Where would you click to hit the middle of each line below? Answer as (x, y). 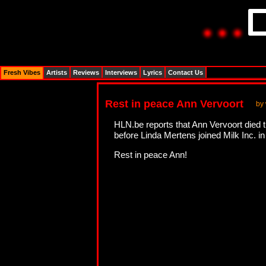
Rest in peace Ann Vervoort (174, 104)
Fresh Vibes (22, 72)
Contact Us (186, 72)
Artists (57, 72)
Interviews (121, 72)
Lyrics (153, 72)
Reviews (86, 72)
